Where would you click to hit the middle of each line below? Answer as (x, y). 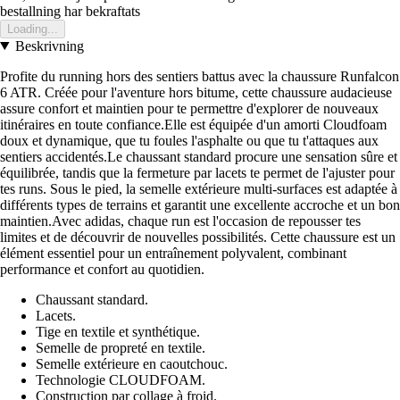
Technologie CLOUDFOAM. (121, 379)
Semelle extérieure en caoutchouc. (132, 363)
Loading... (33, 29)
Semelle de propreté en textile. (121, 347)
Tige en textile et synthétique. (118, 331)
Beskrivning (49, 46)
